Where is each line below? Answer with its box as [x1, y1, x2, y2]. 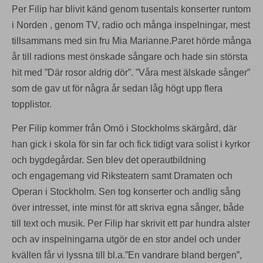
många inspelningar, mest [143, 19, 250, 30]
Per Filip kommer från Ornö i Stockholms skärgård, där [12, 123, 237, 133]
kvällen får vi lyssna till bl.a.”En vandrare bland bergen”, [12, 249, 242, 260]
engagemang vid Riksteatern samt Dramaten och [29, 170, 232, 181]
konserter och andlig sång [133, 186, 241, 197]
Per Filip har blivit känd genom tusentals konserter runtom [12, 4, 251, 14]
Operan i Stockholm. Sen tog [12, 186, 133, 197]
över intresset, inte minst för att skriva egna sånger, [12, 202, 223, 213]
